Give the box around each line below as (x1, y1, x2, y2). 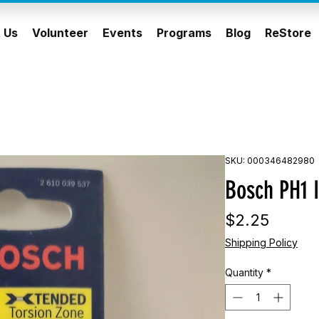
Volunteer (32, 26, 88, 40)
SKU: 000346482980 (225, 155, 315, 167)
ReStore (265, 26, 311, 40)
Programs (157, 26, 211, 40)
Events (103, 26, 142, 40)
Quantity (225, 266, 263, 279)
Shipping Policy (225, 236, 298, 249)
